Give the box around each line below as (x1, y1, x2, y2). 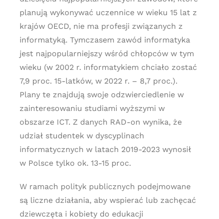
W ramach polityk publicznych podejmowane (19, 182, 191, 191)
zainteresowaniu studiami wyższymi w (19, 104, 165, 113)
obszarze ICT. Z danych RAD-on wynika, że (19, 117, 182, 127)
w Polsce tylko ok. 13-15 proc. (19, 158, 131, 168)
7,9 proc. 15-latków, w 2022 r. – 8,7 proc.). (19, 76, 177, 86)
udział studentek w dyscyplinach (19, 131, 144, 140)
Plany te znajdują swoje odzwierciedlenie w (19, 90, 184, 99)
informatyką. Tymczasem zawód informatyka (19, 35, 190, 44)
